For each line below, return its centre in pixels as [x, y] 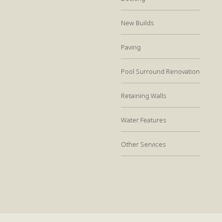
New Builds [137, 23]
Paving [131, 47]
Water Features [143, 120]
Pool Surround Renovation [160, 71]
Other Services [143, 144]
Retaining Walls [143, 95]
